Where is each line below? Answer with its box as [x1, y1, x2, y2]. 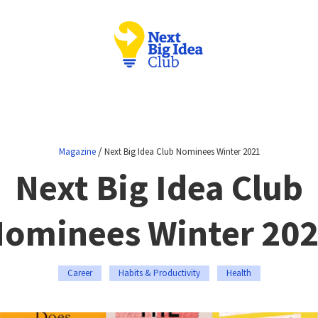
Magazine [58, 146, 96, 158]
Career [67, 267, 92, 279]
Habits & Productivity [118, 267, 200, 279]
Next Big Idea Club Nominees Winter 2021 [104, 146, 260, 158]
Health [226, 267, 251, 279]
